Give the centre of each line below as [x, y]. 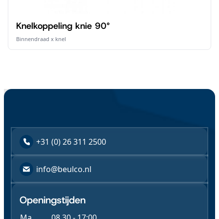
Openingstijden [53, 200]
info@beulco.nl [64, 169]
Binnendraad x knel [41, 39]
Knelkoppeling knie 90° [63, 26]
